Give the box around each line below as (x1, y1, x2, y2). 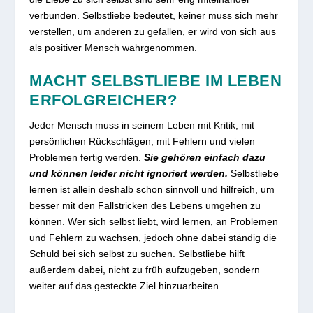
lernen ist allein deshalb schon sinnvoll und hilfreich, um (29, 184, 275, 196)
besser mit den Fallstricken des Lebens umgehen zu (29, 200, 261, 212)
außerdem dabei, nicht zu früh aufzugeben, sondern (29, 264, 261, 276)
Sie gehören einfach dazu (144, 152, 266, 163)
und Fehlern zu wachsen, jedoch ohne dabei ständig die (29, 232, 277, 244)
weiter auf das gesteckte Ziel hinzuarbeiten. (29, 280, 222, 292)
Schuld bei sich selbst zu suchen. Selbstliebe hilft (29, 248, 245, 260)
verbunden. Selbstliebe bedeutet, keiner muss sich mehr (29, 9, 279, 21)
